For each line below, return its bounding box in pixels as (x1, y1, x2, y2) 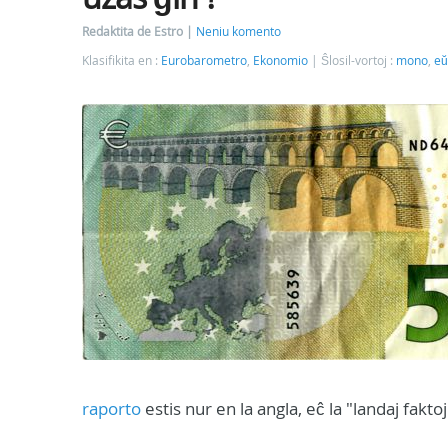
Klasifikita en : (82, 53, 161, 68)
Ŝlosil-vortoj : (321, 53, 396, 68)
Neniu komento (196, 24, 281, 39)
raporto (82, 397, 141, 420)
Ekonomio (253, 53, 308, 68)
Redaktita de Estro (82, 24, 186, 39)
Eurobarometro (161, 53, 247, 68)
